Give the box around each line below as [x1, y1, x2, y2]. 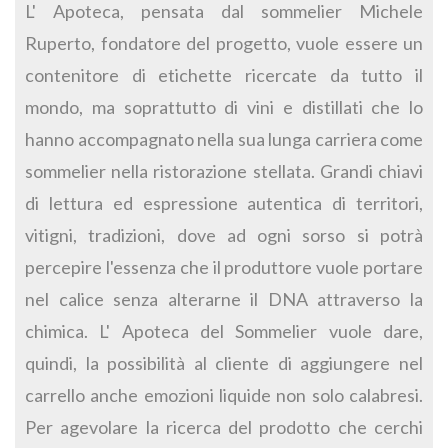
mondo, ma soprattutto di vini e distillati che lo [25, 96, 423, 119]
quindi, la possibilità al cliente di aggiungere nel [25, 352, 423, 375]
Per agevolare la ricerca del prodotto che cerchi [25, 416, 423, 439]
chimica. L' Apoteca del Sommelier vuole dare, [25, 320, 423, 343]
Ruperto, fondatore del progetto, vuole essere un [25, 32, 423, 55]
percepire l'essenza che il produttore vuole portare [25, 256, 423, 279]
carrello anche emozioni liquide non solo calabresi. [25, 384, 423, 407]
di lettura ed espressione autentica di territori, [25, 192, 423, 215]
